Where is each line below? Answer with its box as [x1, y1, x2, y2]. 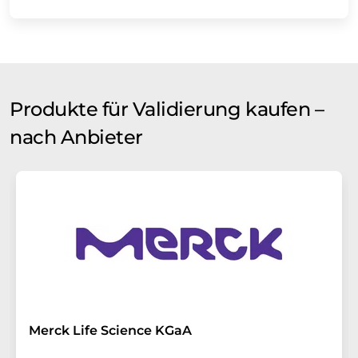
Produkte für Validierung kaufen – [10, 97, 324, 121]
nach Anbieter [10, 125, 143, 149]
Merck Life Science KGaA [29, 322, 192, 338]
